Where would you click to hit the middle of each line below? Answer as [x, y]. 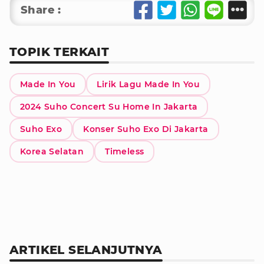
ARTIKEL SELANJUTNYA [86, 250]
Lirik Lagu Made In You [148, 84]
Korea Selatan [52, 151]
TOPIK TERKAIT [60, 52]
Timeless [125, 151]
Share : [41, 10]
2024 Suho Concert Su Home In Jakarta [109, 107]
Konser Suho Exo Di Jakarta [146, 129]
